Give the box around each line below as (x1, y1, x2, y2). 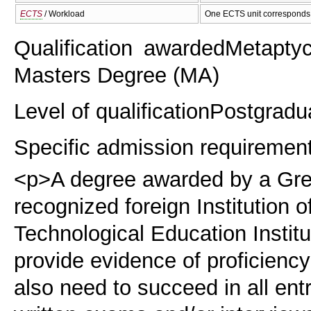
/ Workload (42, 9, 85, 19)
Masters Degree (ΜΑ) (14, 62, 219, 87)
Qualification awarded (14, 35, 225, 60)
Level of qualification (14, 98, 210, 124)
